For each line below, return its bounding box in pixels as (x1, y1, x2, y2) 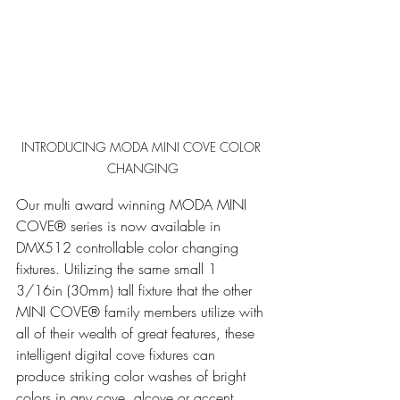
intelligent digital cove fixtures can (16, 344, 220, 364)
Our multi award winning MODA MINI (16, 194, 251, 214)
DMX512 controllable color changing (16, 237, 243, 257)
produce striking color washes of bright (16, 365, 250, 386)
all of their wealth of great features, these (16, 322, 259, 343)
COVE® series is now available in (16, 215, 225, 236)
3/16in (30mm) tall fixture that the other (16, 279, 256, 300)
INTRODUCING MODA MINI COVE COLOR (21, 137, 264, 155)
